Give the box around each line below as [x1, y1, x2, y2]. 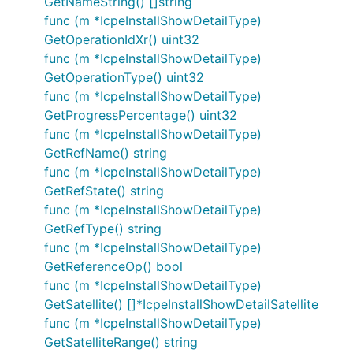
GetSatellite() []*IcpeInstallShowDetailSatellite [44, 296, 318, 312]
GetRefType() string [44, 221, 162, 236]
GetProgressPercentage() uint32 [44, 107, 237, 123]
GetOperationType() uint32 [44, 69, 204, 85]
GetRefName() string [44, 145, 167, 161]
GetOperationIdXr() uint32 [44, 32, 199, 47]
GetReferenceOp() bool [44, 258, 183, 274]
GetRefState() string [44, 183, 164, 199]
